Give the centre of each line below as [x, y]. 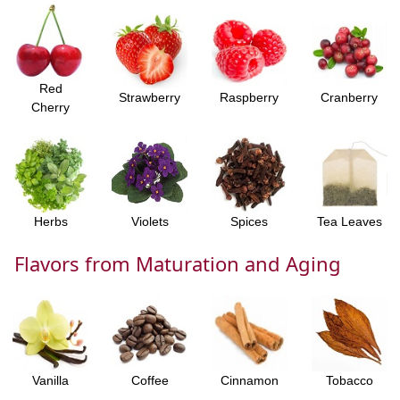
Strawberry [150, 98]
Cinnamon [249, 380]
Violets [150, 222]
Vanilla [50, 380]
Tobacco [349, 380]
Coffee [150, 380]
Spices [249, 222]
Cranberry [349, 98]
